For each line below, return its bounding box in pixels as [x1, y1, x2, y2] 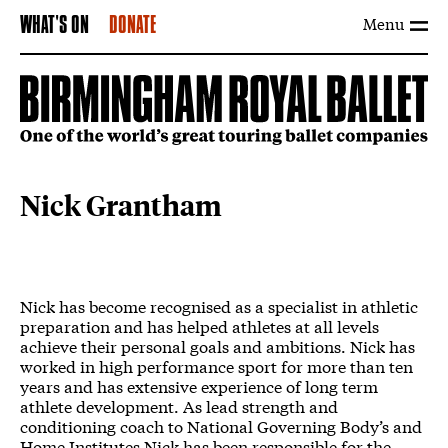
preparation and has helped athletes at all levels [20, 314, 379, 338]
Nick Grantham [20, 186, 222, 224]
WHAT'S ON [20, 16, 89, 36]
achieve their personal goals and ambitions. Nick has [20, 334, 415, 358]
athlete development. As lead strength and [20, 394, 338, 418]
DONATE [109, 16, 156, 36]
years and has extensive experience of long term [20, 374, 378, 398]
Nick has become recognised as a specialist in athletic [20, 294, 418, 318]
